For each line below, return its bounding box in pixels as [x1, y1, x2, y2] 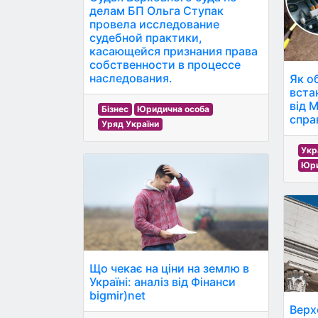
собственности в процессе [89, 57, 241, 72]
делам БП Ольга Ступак [89, 3, 224, 18]
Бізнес [101, 103, 128, 114]
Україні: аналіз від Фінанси [89, 275, 236, 290]
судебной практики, [89, 30, 202, 45]
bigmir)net [89, 288, 146, 303]
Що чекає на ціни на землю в [89, 261, 249, 276]
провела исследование [89, 16, 219, 31]
